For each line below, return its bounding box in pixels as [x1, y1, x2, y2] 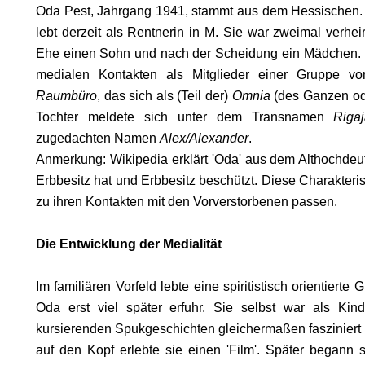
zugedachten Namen [36, 131, 160, 145]
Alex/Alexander [160, 131, 248, 145]
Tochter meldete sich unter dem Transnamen [36, 110, 334, 124]
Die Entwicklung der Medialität [36, 237, 222, 251]
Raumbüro [36, 89, 97, 103]
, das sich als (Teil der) [97, 89, 232, 103]
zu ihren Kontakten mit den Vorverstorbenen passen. [36, 195, 337, 209]
